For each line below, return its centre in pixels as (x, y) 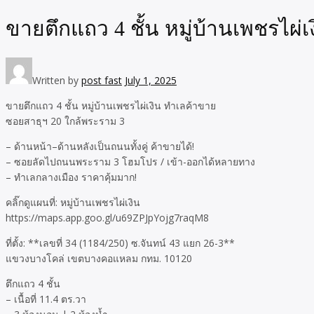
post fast (102, 81)
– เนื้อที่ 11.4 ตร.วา (46, 299)
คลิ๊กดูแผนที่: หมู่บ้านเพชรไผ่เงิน (73, 203)
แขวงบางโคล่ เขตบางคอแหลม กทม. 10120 (99, 259)
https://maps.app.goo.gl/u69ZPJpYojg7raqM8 (107, 218)
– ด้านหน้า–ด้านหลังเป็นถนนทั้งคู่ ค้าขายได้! (100, 146)
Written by (57, 81)
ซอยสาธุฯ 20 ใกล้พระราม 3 (65, 121)
